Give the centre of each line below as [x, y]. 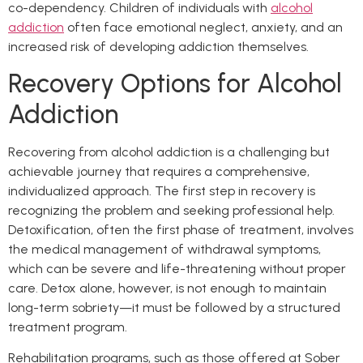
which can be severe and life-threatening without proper [177, 268]
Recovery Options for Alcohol [175, 83]
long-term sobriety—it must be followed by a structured [174, 307]
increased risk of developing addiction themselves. [158, 46]
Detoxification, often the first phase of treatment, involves [181, 229]
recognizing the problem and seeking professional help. [171, 210]
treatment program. [68, 327]
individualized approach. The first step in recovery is [162, 190]
